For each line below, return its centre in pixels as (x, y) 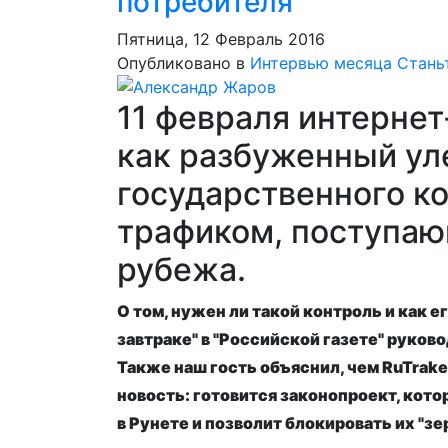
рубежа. (181, 269)
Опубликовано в (181, 63)
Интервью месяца (321, 63)
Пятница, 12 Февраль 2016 (221, 39)
